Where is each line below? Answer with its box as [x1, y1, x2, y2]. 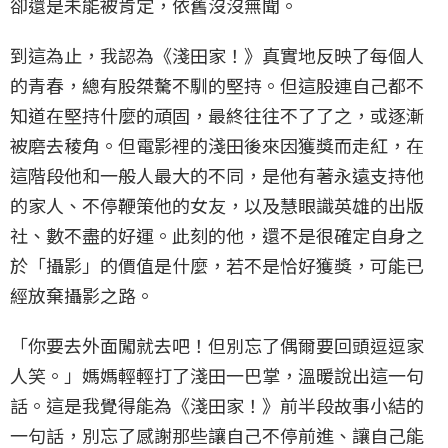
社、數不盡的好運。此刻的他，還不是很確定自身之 [10, 222, 424, 249]
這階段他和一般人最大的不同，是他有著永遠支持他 [10, 162, 424, 189]
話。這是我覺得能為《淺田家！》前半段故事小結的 [10, 392, 424, 419]
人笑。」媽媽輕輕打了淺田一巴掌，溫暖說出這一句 [10, 362, 424, 389]
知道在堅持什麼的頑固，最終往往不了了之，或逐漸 [10, 102, 424, 129]
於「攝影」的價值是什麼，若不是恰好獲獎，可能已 [10, 252, 424, 279]
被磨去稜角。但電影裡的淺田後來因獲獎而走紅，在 [10, 132, 424, 159]
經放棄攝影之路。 [10, 282, 154, 309]
